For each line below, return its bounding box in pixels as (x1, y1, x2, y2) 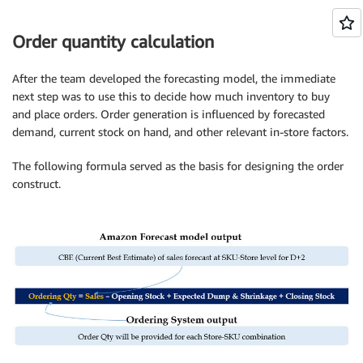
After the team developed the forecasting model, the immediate (12, 70, 335, 85)
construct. (12, 176, 61, 190)
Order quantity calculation (12, 32, 214, 53)
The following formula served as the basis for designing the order (12, 158, 344, 173)
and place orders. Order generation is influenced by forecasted (12, 106, 325, 121)
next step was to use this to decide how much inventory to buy (12, 88, 330, 103)
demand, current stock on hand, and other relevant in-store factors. (12, 124, 348, 139)
